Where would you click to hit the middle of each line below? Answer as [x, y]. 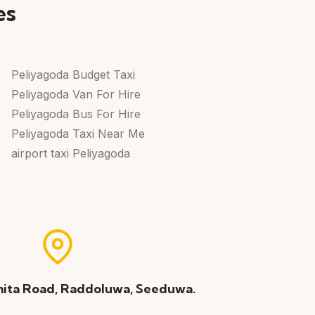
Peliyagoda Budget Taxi [73, 74]
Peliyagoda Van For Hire [76, 94]
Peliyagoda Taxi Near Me [78, 133]
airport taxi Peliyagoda [70, 153]
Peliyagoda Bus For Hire [76, 114]
